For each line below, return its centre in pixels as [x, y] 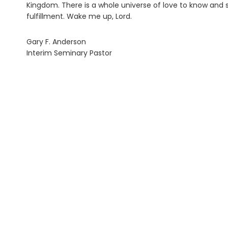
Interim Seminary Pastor [69, 53]
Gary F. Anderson [56, 42]
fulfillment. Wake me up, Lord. [79, 17]
